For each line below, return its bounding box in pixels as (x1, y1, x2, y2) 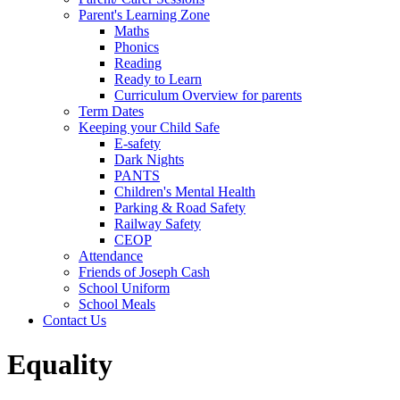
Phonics (114, 39, 159, 55)
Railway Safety (114, 216, 201, 232)
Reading (114, 55, 162, 71)
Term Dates (79, 104, 144, 120)
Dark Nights (114, 152, 184, 168)
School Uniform (79, 280, 170, 296)
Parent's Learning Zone (79, 7, 210, 23)
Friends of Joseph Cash (79, 264, 210, 280)
